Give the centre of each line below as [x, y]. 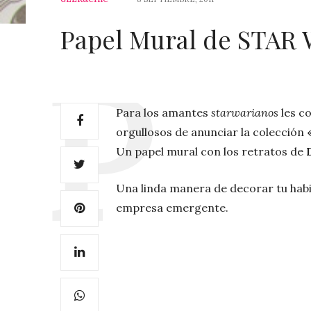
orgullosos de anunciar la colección [211, 132]
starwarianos [245, 112]
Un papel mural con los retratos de [210, 151]
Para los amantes [163, 112]
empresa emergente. [172, 207]
